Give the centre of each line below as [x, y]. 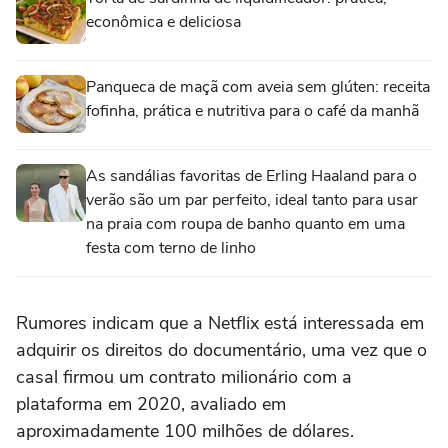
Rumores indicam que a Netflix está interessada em [220, 322]
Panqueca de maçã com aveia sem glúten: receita [258, 86]
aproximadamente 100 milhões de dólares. [185, 430]
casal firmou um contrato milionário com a [184, 376]
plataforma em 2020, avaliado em [151, 403]
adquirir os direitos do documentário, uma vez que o [221, 349]
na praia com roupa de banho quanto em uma [245, 223]
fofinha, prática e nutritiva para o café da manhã [252, 110]
